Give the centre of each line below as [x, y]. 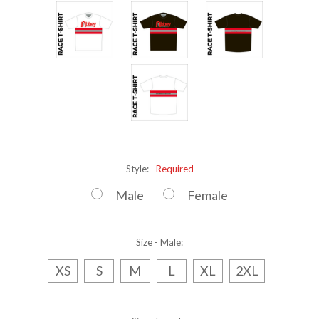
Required [174, 168]
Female [208, 195]
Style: [138, 168]
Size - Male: [159, 242]
